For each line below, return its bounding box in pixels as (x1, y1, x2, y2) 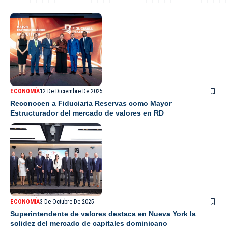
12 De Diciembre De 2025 (40, 88, 103, 95)
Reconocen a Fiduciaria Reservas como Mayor (10, 99, 172, 108)
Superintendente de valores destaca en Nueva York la (10, 210, 196, 218)
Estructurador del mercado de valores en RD (10, 109, 164, 118)
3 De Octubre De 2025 (40, 198, 94, 206)
